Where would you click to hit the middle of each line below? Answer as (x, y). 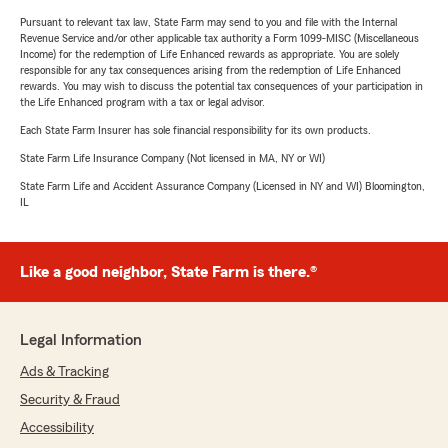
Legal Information (81, 340)
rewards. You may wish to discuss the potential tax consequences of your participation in (221, 86)
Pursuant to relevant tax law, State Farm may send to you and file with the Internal (208, 22)
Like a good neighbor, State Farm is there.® (168, 272)
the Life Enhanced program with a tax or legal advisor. (142, 102)
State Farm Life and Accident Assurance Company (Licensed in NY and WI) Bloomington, (222, 186)
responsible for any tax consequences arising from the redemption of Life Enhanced (210, 70)
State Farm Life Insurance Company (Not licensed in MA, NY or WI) (172, 158)
